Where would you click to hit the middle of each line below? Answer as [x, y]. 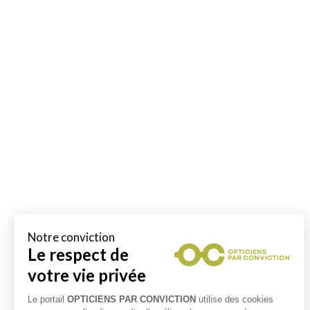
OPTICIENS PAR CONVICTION [131, 299]
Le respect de [78, 254]
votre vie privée [87, 275]
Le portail [47, 299]
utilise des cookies [235, 299]
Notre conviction [71, 237]
